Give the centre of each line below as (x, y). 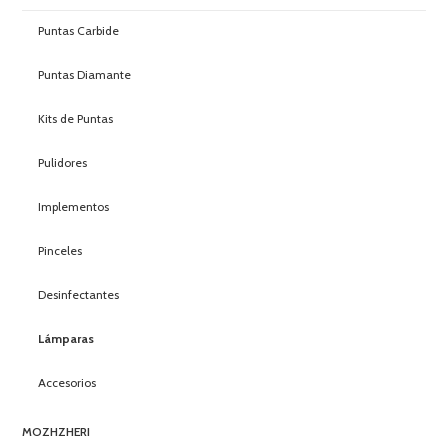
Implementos (74, 206)
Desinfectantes (79, 294)
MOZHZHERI (56, 431)
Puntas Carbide (79, 30)
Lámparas (66, 338)
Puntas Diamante (85, 74)
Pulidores (63, 162)
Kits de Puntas (76, 118)
